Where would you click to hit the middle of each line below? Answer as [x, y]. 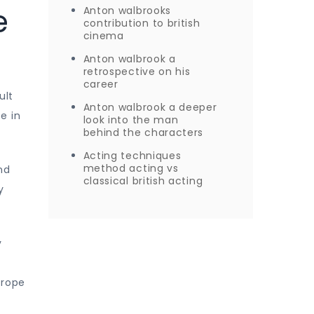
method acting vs [131, 168]
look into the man [131, 120]
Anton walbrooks [127, 11]
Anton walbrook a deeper [150, 107]
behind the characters [143, 132]
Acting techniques [132, 156]
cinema [103, 36]
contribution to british [142, 23]
